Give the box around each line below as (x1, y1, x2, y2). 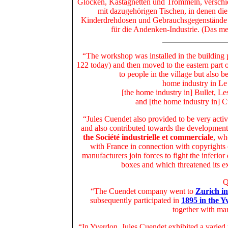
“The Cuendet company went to (91, 187, 195, 196)
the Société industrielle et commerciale (82, 133, 213, 142)
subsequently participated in (90, 196, 181, 205)
